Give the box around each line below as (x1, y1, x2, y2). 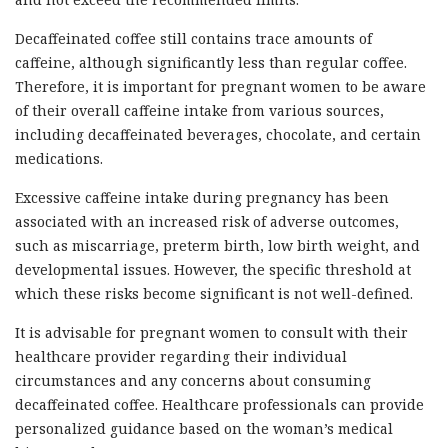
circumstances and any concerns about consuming (15, 371, 371, 391)
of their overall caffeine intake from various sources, (15, 101, 384, 121)
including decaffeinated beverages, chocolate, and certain (15, 125, 421, 145)
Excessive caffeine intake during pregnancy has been (15, 188, 389, 208)
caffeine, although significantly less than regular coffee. (15, 53, 407, 73)
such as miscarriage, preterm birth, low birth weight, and (15, 236, 420, 256)
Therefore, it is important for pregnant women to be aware (15, 77, 426, 97)
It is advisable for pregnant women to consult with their (15, 323, 408, 343)
